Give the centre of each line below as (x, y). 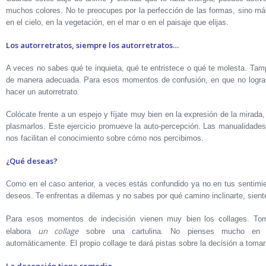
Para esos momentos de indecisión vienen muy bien (103, 219)
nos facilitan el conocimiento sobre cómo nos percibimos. (105, 138)
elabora (22, 231)
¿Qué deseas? (32, 161)
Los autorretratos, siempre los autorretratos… (92, 45)
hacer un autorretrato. (43, 92)
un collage (58, 231)
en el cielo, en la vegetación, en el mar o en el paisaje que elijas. (117, 22)
